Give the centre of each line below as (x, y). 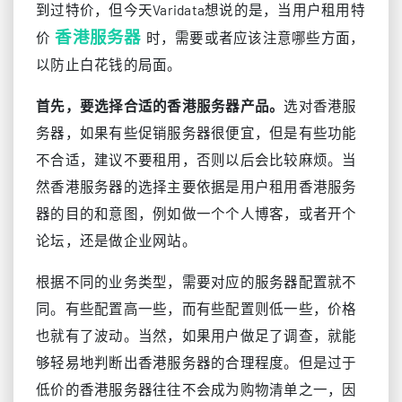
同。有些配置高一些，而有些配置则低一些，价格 (197, 308)
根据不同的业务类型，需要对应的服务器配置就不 (197, 281)
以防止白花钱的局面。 (109, 64)
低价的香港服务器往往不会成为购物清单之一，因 (197, 389)
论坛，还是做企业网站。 (116, 240)
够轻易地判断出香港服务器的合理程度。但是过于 (197, 362)
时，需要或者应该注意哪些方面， (255, 37)
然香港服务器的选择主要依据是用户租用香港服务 (197, 186)
